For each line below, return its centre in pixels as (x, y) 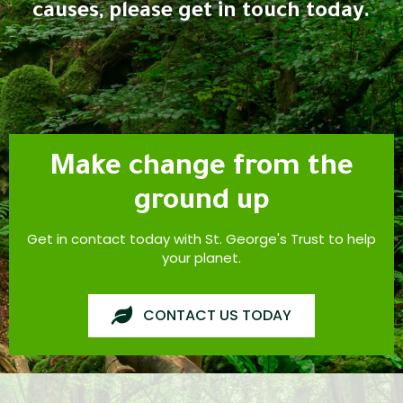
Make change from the (201, 168)
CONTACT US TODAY (217, 315)
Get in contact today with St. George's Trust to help (201, 238)
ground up (201, 202)
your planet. (201, 257)
